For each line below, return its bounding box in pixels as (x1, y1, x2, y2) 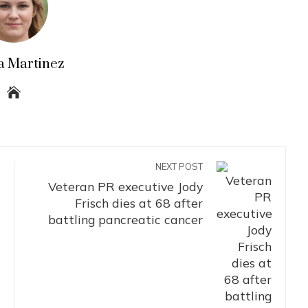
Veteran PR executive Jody (48, 179, 203, 194)
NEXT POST (155, 161, 203, 172)
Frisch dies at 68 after (75, 195, 203, 210)
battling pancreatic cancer (48, 212, 203, 227)
